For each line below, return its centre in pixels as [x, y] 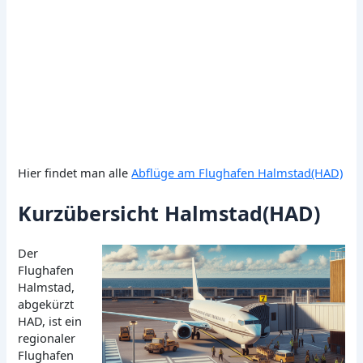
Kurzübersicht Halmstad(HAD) [169, 213]
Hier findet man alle [75, 173]
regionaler [47, 338]
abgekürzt [46, 304]
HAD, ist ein [50, 321]
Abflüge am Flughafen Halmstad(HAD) [237, 173]
